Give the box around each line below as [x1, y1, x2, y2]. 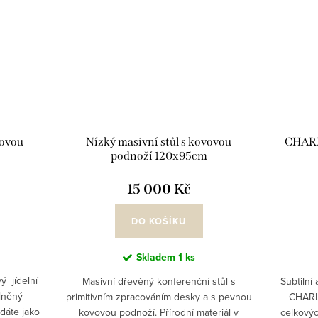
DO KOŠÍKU [131, 214, 186, 229]
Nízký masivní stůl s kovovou [86, 135, 231, 149]
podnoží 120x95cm [110, 149, 207, 163]
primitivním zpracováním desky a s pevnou [65, 290, 252, 305]
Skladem [136, 250, 178, 265]
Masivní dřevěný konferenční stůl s [82, 274, 236, 289]
